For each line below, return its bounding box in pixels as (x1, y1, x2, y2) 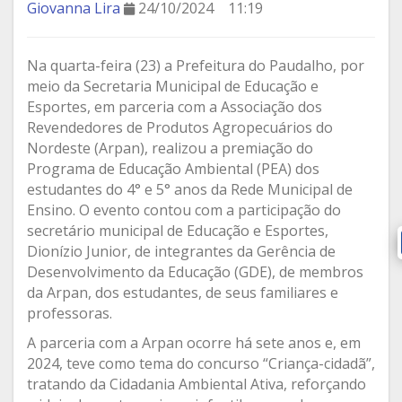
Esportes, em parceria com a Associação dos (27, 97, 322, 118)
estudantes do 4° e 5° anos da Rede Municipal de (27, 179, 353, 200)
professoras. (27, 303, 112, 324)
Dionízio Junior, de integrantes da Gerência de (27, 241, 336, 262)
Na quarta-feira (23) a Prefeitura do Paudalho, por (27, 56, 364, 76)
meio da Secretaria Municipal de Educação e (27, 76, 319, 97)
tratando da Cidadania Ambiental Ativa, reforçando (27, 374, 366, 395)
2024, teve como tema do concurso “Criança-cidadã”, (27, 354, 375, 374)
